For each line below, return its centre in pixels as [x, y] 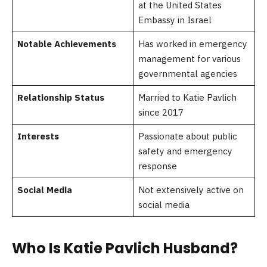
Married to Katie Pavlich [187, 98]
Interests [38, 136]
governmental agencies [187, 74]
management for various [189, 59]
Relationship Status [60, 98]
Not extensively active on [191, 190]
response [157, 166]
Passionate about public [187, 136]
